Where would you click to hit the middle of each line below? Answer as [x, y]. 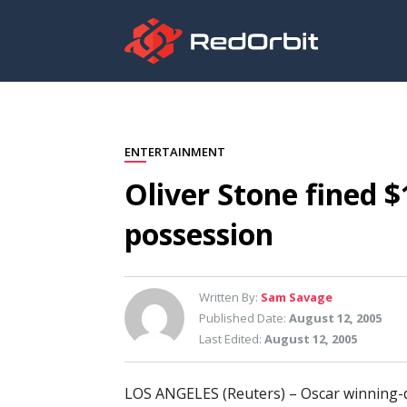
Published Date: [244, 318]
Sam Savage [297, 297]
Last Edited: [232, 339]
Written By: [230, 297]
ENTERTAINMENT [175, 152]
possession [199, 234]
